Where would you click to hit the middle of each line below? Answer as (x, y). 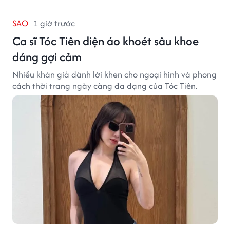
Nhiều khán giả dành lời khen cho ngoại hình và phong (114, 75)
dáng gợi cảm (47, 57)
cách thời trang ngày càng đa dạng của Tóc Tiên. (105, 86)
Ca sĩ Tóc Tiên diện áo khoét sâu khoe (106, 41)
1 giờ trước (54, 23)
